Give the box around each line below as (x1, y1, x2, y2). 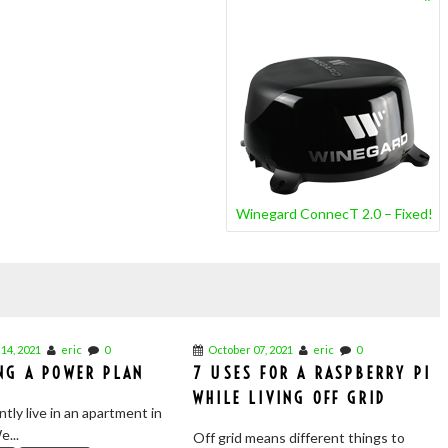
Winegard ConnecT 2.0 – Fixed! (236, 205, 433, 222)
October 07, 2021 (207, 343, 293, 356)
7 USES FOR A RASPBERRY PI (192, 363, 431, 383)
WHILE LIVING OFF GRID (192, 388, 387, 408)
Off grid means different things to (192, 429, 405, 446)
